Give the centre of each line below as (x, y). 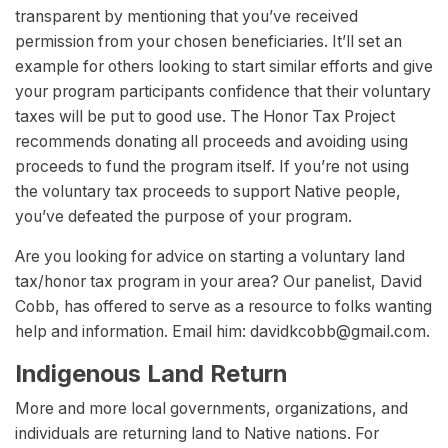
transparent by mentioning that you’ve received (186, 17)
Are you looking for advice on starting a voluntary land (210, 257)
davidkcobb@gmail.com (338, 332)
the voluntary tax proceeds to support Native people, (208, 192)
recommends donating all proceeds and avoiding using (211, 142)
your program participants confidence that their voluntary (223, 92)
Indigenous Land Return (151, 374)
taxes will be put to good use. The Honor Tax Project (205, 117)
